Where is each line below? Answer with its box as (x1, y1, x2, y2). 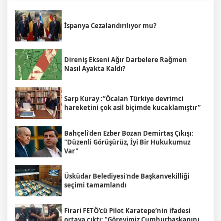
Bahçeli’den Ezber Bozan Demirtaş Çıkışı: (64, 128, 193, 138)
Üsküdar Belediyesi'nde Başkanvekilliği (64, 172, 189, 181)
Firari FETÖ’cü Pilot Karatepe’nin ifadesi (64, 206, 190, 215)
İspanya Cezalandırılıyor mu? (64, 21, 156, 30)
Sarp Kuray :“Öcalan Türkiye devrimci (64, 94, 184, 103)
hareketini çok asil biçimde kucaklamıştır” (64, 103, 201, 112)
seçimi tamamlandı (64, 181, 126, 190)
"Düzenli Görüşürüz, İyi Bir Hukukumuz (64, 137, 190, 147)
